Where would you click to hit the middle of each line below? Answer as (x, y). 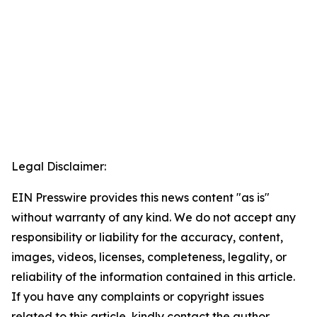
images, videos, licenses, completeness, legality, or (149, 257)
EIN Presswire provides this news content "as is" (140, 198)
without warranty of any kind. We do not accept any (154, 218)
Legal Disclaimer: (59, 167)
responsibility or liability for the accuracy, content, (147, 237)
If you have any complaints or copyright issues (138, 297)
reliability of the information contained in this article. (153, 277)
